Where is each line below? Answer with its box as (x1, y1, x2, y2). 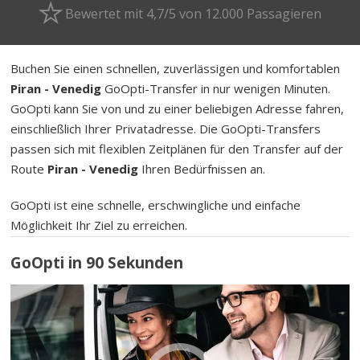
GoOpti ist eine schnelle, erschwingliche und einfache (10, 196, 301, 213)
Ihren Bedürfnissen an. (138, 160, 266, 177)
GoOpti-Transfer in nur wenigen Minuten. (101, 80, 331, 96)
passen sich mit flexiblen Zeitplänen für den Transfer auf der (10, 140, 344, 157)
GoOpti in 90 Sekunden (10, 252, 184, 274)
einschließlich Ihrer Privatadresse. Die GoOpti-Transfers (10, 120, 321, 137)
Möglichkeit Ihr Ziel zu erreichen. (10, 216, 188, 233)
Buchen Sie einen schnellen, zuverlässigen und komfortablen (10, 59, 341, 76)
